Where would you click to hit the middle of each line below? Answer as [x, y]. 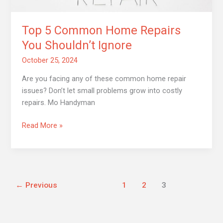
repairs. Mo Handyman [59, 103]
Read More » [43, 126]
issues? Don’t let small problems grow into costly [102, 91]
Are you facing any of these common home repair [104, 79]
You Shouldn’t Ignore [77, 45]
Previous [41, 185]
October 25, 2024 [50, 60]
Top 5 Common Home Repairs [102, 30]
